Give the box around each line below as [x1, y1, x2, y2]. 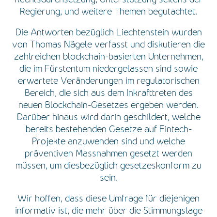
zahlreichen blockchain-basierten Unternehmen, [14, 51, 203, 62]
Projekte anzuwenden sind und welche [32, 136, 185, 147]
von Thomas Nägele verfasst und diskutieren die [12, 39, 205, 50]
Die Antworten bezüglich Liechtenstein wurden [15, 27, 202, 38]
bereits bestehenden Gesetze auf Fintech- [25, 124, 192, 135]
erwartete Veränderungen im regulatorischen [17, 75, 200, 86]
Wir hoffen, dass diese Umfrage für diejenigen [17, 193, 200, 204]
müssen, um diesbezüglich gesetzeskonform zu [15, 160, 201, 171]
